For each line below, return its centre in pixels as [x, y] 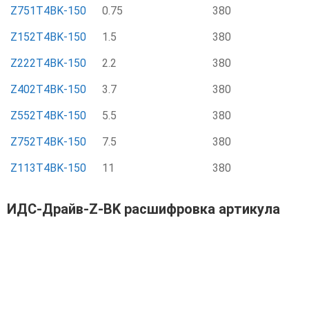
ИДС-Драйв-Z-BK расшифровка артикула [143, 209]
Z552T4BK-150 [48, 116]
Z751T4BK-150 [48, 11]
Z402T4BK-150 [48, 89]
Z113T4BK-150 [48, 168]
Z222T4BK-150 [48, 63]
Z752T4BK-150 [48, 142]
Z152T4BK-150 [48, 37]
